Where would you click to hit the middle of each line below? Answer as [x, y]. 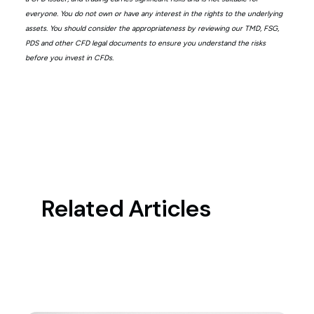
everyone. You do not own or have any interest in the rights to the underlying [153, 13]
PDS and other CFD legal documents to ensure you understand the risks [145, 43]
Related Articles [126, 209]
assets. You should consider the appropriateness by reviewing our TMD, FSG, [152, 28]
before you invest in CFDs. [69, 57]
